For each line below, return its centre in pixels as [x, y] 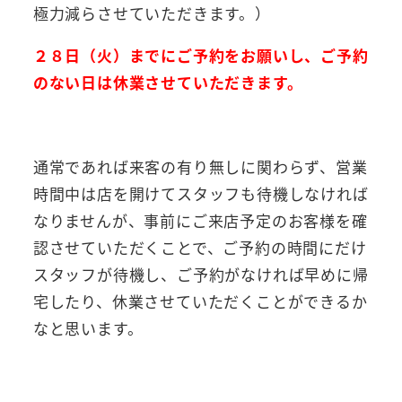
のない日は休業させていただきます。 [168, 82]
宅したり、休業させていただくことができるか [200, 301]
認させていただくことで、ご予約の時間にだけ [200, 247]
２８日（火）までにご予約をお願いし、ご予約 [201, 55]
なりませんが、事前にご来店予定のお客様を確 [200, 220]
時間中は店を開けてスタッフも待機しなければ [201, 193]
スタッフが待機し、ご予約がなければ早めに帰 [201, 274]
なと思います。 [88, 328]
